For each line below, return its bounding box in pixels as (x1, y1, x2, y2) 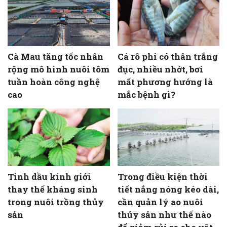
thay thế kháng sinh (8, 183, 98, 195)
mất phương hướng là (117, 76, 213, 88)
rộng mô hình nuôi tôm (8, 63, 109, 75)
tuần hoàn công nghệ (8, 76, 100, 88)
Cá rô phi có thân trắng (117, 51, 218, 63)
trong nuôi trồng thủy (8, 196, 104, 208)
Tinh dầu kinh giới (8, 170, 91, 182)
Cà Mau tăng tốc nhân (8, 51, 103, 63)
